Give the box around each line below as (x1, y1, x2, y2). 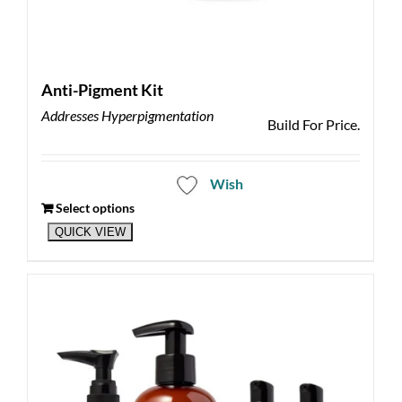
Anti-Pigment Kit (41, 80, 163, 100)
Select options (56, 200, 135, 216)
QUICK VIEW (54, 224, 126, 239)
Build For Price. (267, 116, 360, 134)
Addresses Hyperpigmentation (41, 107, 214, 125)
